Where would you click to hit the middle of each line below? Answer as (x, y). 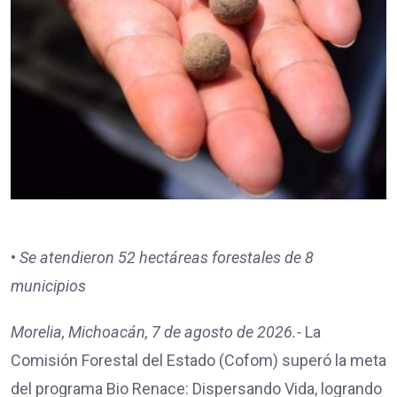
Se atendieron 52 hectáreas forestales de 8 (167, 257)
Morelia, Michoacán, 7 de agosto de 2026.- (156, 331)
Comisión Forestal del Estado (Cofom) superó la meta (198, 360)
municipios (48, 285)
